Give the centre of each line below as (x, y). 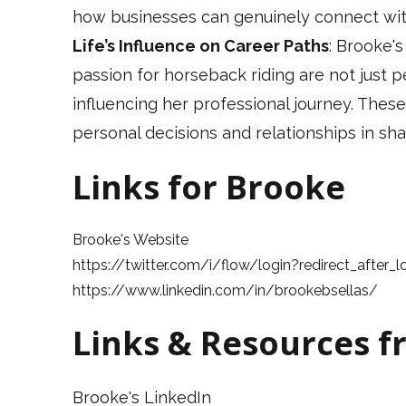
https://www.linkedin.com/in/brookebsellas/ (225, 291)
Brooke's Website (130, 240)
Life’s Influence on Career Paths (201, 46)
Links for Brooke (209, 188)
